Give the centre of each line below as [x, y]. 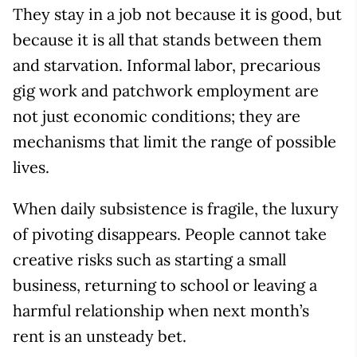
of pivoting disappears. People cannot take [170, 233]
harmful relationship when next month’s [161, 310]
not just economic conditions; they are [157, 116]
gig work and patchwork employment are [166, 90]
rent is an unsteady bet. [100, 335]
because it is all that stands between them [167, 39]
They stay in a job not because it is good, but [177, 14]
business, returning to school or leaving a [165, 284]
